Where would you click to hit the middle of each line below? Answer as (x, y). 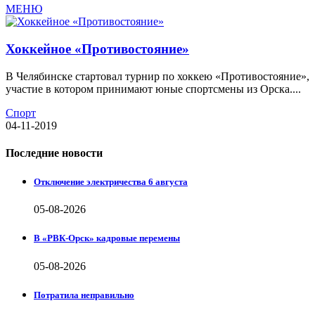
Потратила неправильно (84, 295)
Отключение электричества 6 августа (111, 181)
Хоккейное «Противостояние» (97, 49)
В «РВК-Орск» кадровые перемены (107, 238)
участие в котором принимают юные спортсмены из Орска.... (153, 89)
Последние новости (54, 153)
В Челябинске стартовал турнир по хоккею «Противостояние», (157, 76)
